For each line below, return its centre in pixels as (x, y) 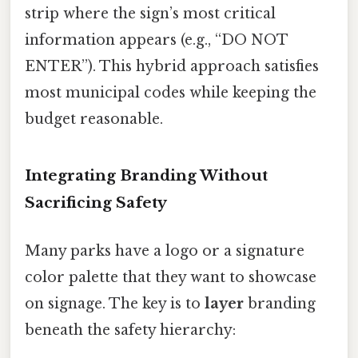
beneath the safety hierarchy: (130, 330)
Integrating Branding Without (146, 176)
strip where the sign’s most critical (150, 14)
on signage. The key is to (115, 303)
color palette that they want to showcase (171, 277)
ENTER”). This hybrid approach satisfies (172, 67)
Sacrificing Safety (96, 203)
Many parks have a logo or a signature (165, 251)
